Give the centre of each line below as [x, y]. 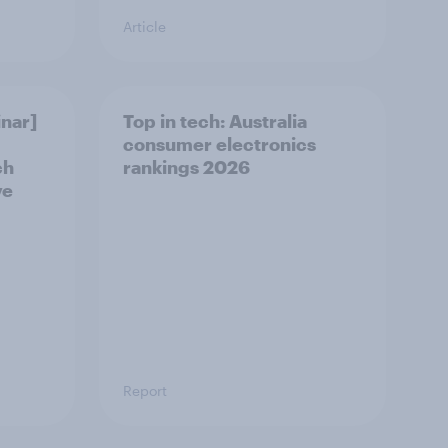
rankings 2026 [186, 167]
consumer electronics [219, 144]
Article [144, 26]
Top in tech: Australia [215, 121]
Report [145, 390]
